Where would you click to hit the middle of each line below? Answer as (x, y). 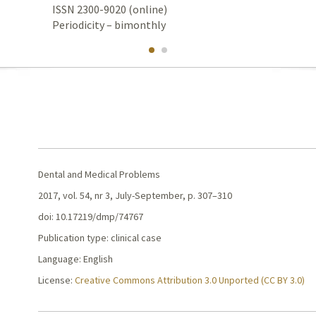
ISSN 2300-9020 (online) (110, 9)
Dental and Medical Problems (99, 174)
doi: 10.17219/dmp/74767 (91, 217)
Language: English (76, 259)
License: (57, 280)
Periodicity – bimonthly (109, 25)
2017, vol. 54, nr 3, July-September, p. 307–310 (135, 195)
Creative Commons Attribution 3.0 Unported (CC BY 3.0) (190, 280)
